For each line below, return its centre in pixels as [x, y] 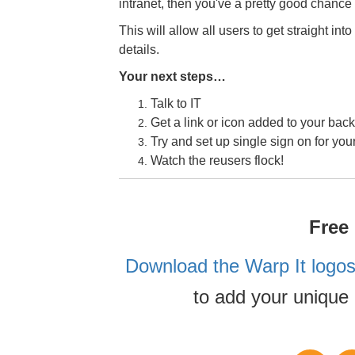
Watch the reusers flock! [217, 160]
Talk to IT [176, 103]
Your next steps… [172, 76]
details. [139, 50]
